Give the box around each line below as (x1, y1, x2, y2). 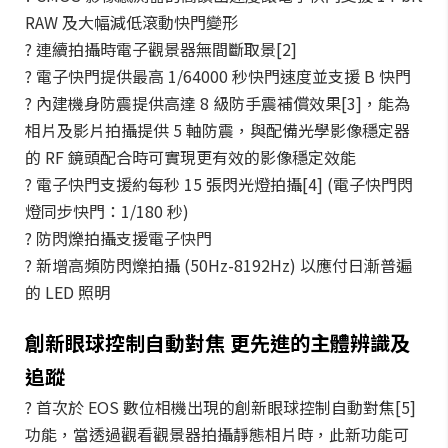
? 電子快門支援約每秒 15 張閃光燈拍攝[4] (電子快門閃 (25, 172, 413, 196)
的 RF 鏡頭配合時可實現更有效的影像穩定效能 (25, 145, 356, 169)
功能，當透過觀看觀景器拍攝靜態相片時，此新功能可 (25, 422, 409, 446)
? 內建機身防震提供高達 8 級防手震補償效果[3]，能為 (25, 91, 410, 115)
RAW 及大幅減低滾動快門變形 (25, 10, 238, 34)
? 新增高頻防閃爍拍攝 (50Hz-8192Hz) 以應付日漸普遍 (25, 253, 412, 277)
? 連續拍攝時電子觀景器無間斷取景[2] (25, 37, 297, 61)
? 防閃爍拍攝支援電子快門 (25, 226, 212, 250)
